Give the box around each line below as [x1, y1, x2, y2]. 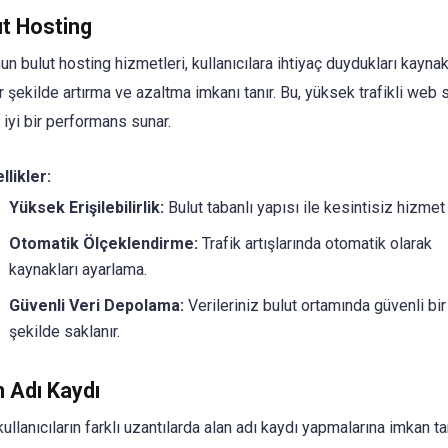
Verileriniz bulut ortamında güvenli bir [183, 295, 446, 315]
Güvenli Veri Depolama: [8, 295, 184, 315]
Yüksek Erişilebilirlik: [8, 197, 164, 217]
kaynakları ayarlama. [8, 259, 147, 279]
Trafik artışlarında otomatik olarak [197, 233, 432, 253]
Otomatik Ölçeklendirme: [8, 233, 198, 253]
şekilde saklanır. [8, 321, 120, 341]
